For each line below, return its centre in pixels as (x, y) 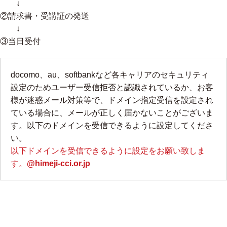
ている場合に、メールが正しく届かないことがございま (112, 113)
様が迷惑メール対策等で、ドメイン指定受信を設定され (112, 100)
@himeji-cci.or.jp (59, 163)
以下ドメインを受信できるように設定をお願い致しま (108, 151)
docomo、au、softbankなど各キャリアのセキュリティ (110, 75)
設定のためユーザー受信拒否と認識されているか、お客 (112, 87)
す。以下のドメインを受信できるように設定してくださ (112, 125)
